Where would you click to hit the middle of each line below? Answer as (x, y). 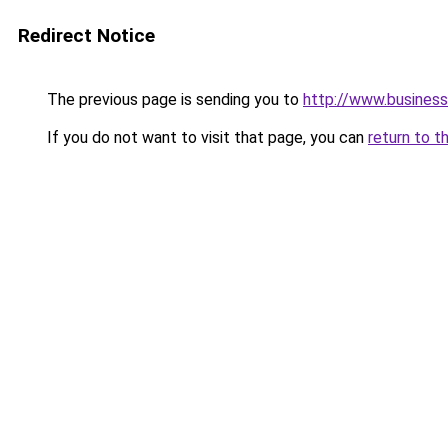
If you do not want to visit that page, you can (205, 137)
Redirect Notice (86, 35)
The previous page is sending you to (173, 99)
